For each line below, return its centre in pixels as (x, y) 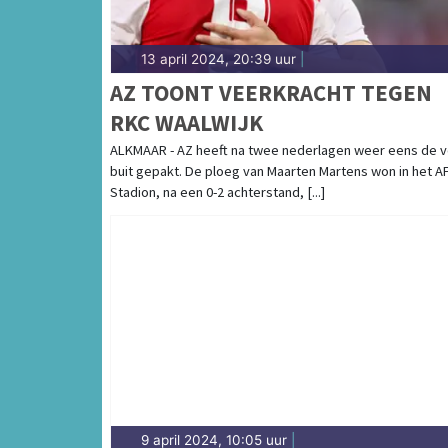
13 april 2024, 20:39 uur (218, 58)
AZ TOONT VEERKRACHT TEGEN (271, 92)
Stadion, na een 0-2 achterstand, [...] (217, 191)
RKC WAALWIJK (186, 122)
